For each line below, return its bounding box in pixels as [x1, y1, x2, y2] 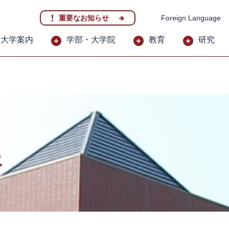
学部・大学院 [66, 35, 116, 44]
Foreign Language [161, 14, 221, 22]
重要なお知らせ [59, 14, 109, 22]
